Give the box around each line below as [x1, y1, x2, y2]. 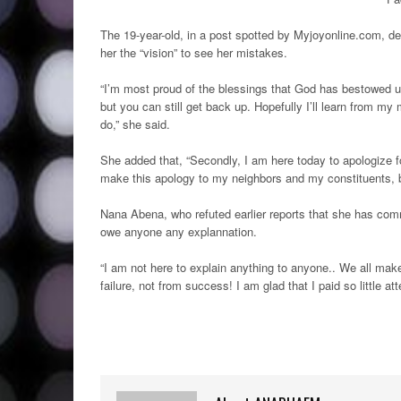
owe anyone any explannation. [100, 223, 257, 240]
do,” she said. [100, 115, 170, 132]
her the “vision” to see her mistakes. [100, 44, 287, 61]
